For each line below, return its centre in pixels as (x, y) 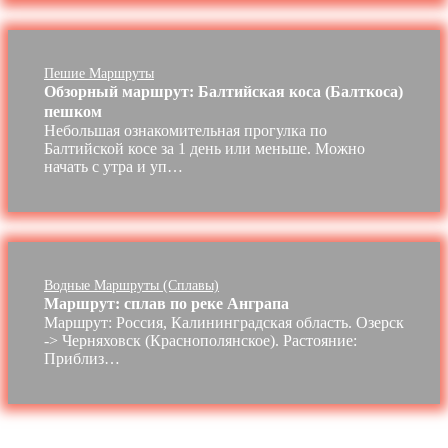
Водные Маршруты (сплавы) (131, 286)
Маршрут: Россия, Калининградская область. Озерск (224, 323)
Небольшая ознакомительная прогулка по (185, 131)
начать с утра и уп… (113, 167)
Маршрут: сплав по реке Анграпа (166, 304)
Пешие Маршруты (99, 74)
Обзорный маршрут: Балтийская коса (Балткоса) (223, 92)
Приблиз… (82, 359)
